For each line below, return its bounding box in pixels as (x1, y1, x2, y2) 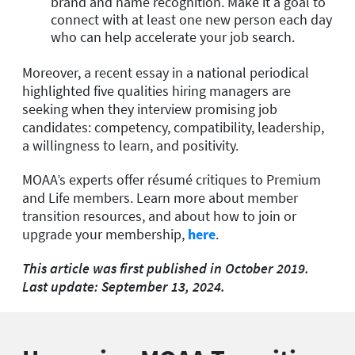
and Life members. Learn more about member (22, 188, 298, 207)
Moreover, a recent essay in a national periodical (22, 63, 309, 82)
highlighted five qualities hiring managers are (22, 81, 291, 100)
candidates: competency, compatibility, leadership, (22, 117, 324, 136)
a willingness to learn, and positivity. (22, 136, 239, 155)
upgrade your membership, (22, 224, 188, 243)
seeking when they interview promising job (22, 99, 277, 118)
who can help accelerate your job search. (51, 27, 295, 46)
